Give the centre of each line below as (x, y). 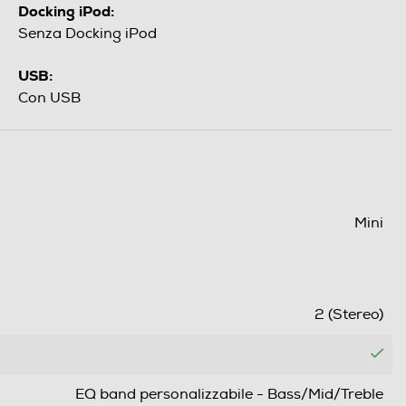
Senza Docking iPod (87, 34)
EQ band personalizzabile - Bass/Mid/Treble (229, 395)
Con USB (49, 98)
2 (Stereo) (349, 315)
